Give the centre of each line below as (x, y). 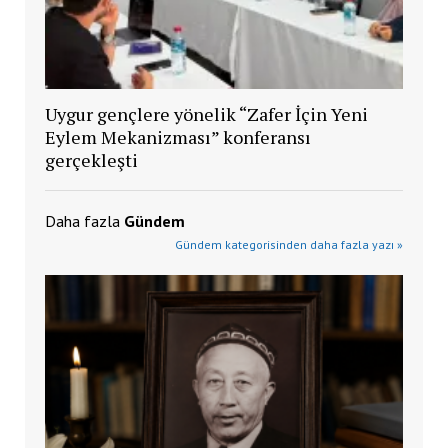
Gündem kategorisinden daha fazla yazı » (289, 244)
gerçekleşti (91, 159)
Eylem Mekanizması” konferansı (177, 136)
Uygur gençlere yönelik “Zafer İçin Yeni (206, 113)
